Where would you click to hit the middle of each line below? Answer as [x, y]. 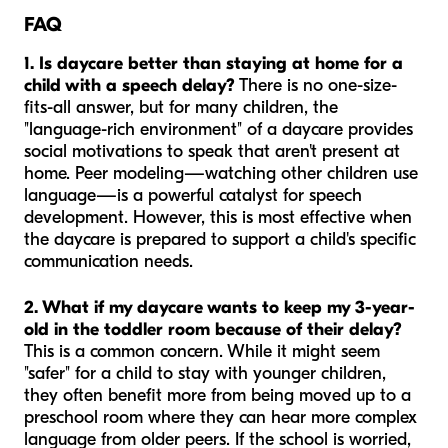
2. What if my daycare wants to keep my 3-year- [219, 308]
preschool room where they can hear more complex [220, 418]
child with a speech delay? [129, 86]
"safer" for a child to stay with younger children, [205, 374]
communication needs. [108, 262]
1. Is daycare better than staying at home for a [213, 64]
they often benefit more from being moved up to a [217, 396]
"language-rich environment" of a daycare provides [218, 130]
